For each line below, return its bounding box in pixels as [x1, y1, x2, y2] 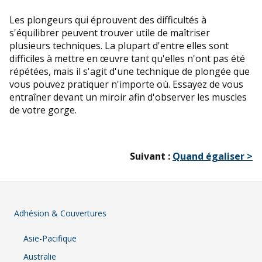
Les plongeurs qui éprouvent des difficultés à [9, 13, 206, 26]
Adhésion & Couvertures [14, 208, 106, 219]
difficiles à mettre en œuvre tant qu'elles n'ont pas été [9, 52, 245, 65]
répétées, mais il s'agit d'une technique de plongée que [9, 65, 250, 78]
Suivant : [130, 150, 173, 163]
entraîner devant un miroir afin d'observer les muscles [9, 91, 247, 104]
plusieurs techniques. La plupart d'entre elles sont [9, 39, 229, 52]
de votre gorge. [9, 104, 77, 116]
